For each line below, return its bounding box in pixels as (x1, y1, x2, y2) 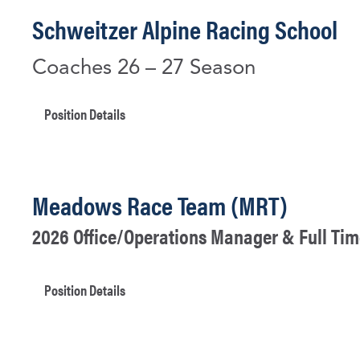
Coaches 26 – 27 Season (32, 58, 256, 79)
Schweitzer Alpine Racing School (32, 10, 337, 47)
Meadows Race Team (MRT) (32, 186, 288, 223)
